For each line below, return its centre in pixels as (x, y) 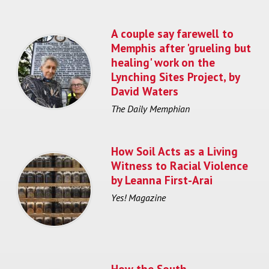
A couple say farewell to (172, 33)
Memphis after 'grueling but (181, 47)
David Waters (145, 91)
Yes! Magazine (138, 198)
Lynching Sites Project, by (175, 76)
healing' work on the (163, 62)
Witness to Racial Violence (180, 165)
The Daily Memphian (150, 109)
